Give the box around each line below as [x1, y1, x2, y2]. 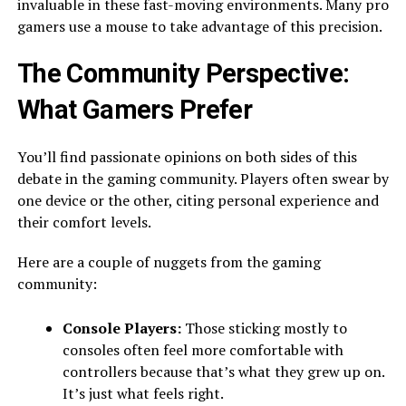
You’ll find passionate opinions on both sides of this [16, 146, 357, 167]
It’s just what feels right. [62, 382, 224, 403]
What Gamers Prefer [16, 93, 253, 125]
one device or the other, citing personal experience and [16, 189, 379, 210]
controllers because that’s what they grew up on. [62, 361, 384, 382]
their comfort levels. [16, 211, 151, 232]
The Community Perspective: [16, 57, 350, 89]
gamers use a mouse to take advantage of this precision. [16, 15, 382, 36]
